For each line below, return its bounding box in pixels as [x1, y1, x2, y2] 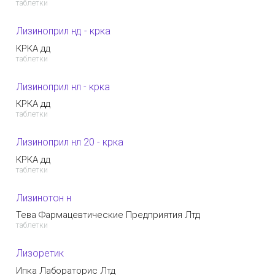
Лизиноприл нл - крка [16, 80, 110, 93]
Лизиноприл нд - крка [16, 25, 110, 37]
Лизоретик [16, 247, 64, 260]
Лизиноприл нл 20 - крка [16, 136, 123, 149]
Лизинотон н [16, 192, 71, 204]
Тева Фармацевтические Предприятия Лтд [16, 209, 200, 221]
